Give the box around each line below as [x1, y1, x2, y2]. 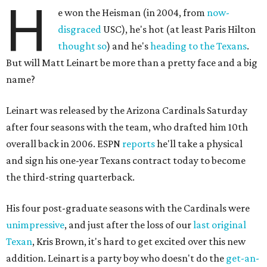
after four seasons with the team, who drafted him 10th [6, 121, 248, 133]
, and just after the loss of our [64, 219, 193, 231]
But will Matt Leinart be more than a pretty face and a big [6, 57, 257, 69]
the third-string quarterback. [6, 171, 135, 183]
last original [193, 219, 246, 231]
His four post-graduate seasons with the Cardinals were [6, 202, 250, 214]
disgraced [58, 23, 102, 35]
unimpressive [6, 219, 64, 231]
